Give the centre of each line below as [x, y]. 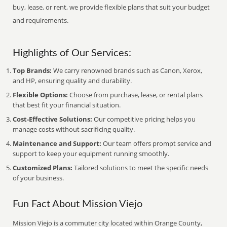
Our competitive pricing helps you [144, 119]
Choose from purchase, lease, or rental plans [136, 95]
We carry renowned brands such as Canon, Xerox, [127, 70]
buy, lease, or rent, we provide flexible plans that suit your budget [111, 7]
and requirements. [41, 20]
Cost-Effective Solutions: [53, 119]
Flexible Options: [41, 95]
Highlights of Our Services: [72, 53]
